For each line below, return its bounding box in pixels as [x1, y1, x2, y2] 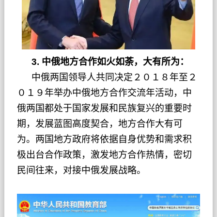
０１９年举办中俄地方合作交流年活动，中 [16, 88, 192, 98]
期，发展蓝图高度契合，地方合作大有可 [16, 119, 183, 129]
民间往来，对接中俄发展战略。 [16, 165, 146, 176]
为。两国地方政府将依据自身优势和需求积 [16, 134, 192, 145]
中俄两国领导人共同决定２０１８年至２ [16, 72, 197, 83]
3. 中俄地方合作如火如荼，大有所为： [16, 57, 189, 67]
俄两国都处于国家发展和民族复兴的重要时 [16, 103, 192, 114]
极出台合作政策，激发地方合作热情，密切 [16, 150, 192, 160]
